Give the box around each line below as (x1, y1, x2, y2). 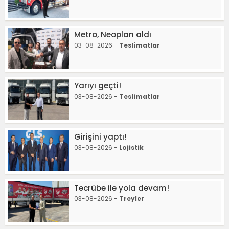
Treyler (119, 194, 144, 203)
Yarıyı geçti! (74, 80, 121, 91)
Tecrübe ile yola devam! (74, 182, 169, 193)
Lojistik (119, 143, 144, 152)
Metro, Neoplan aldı (74, 29, 151, 40)
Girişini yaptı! (74, 131, 127, 142)
